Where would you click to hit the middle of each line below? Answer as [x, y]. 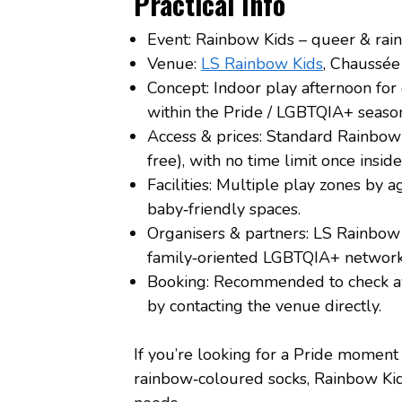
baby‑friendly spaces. [223, 209]
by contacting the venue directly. [264, 306]
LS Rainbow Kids [262, 63]
